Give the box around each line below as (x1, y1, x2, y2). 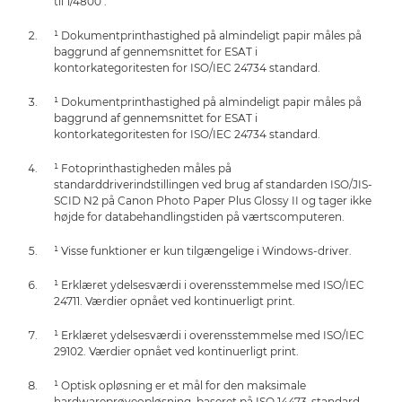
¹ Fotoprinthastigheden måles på (54, 162, 232, 176)
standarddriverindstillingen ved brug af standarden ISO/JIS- (54, 178, 372, 192)
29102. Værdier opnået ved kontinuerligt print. (54, 345, 299, 359)
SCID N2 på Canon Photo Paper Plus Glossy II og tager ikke (54, 194, 371, 208)
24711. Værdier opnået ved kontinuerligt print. (54, 294, 295, 309)
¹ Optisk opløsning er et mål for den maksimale (54, 379, 306, 393)
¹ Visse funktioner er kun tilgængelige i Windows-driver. (54, 244, 352, 258)
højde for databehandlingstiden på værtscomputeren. (54, 210, 345, 224)
